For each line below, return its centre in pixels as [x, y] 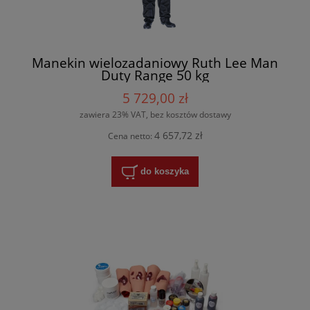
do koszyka [164, 171]
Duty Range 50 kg [155, 75]
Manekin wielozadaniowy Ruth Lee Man [155, 62]
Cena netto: [131, 136]
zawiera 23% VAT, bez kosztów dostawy [155, 115]
